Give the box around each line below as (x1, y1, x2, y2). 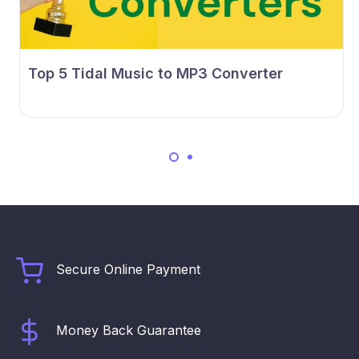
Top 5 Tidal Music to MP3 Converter (28, 65, 283, 83)
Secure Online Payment (56, 261, 200, 277)
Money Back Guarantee (56, 322, 201, 338)
